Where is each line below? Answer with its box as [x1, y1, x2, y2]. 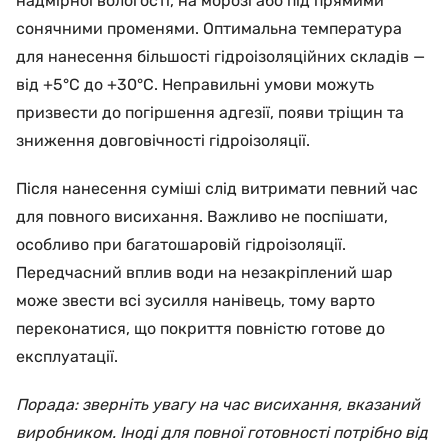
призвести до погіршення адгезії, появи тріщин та [16, 103, 404, 122]
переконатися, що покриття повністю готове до [16, 319, 385, 338]
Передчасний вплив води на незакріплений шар [16, 263, 393, 282]
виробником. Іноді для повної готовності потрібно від [16, 423, 428, 442]
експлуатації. [16, 347, 118, 366]
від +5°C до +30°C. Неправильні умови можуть [16, 75, 374, 94]
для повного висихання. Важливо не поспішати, [16, 207, 388, 226]
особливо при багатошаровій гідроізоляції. [16, 235, 346, 254]
